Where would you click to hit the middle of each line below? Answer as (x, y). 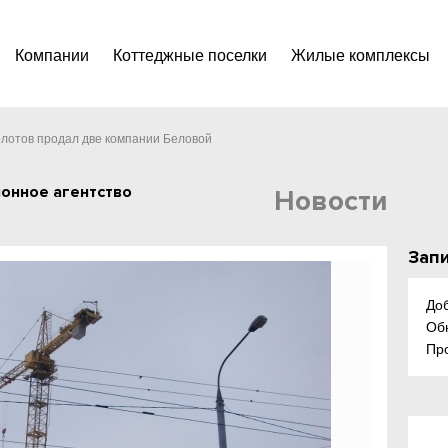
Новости (331, 201)
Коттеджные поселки (190, 55)
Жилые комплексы (360, 55)
